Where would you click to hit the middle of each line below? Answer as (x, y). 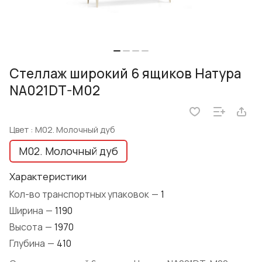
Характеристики (48, 177)
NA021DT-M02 (55, 91)
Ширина (27, 211)
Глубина (28, 244)
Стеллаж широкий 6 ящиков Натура (125, 74)
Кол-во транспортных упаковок (80, 194)
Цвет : (22, 130)
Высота (27, 227)
